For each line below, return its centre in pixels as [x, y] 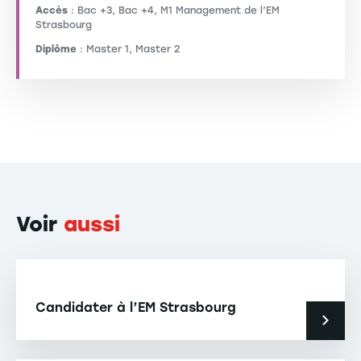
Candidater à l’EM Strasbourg [136, 307]
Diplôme [56, 49]
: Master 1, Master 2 [128, 49]
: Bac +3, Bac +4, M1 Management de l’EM [174, 10]
